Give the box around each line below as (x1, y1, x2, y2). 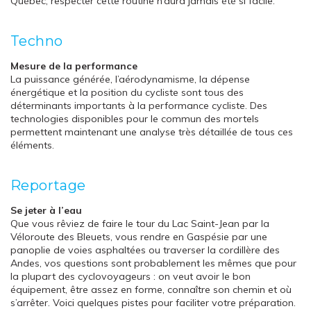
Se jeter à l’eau (10, 204, 82, 217)
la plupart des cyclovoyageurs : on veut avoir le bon (10, 270, 251, 283)
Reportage (10, 177, 86, 194)
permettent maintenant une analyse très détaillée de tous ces (10, 126, 293, 138)
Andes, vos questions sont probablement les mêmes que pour (10, 257, 296, 269)
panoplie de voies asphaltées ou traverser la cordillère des (10, 244, 280, 256)
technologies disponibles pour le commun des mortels (10, 112, 259, 125)
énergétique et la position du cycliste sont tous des (10, 86, 244, 99)
